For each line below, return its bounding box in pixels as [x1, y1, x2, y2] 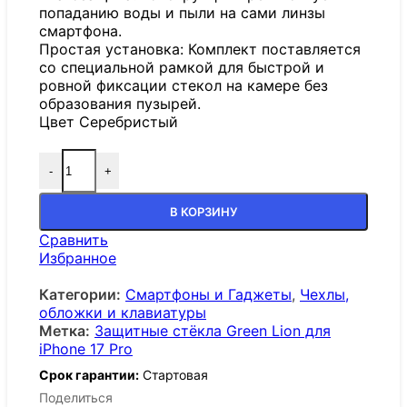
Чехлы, [300, 285, 349, 304]
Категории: [39, 285, 121, 304]
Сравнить [39, 231, 108, 250]
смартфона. [39, 22, 122, 41]
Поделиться [39, 389, 113, 405]
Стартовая [139, 367, 208, 383]
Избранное [39, 249, 116, 268]
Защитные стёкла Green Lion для [94, 322, 331, 341]
